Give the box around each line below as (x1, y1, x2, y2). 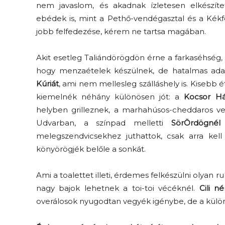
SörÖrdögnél (171, 118, 220, 128)
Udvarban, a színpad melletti (36, 118, 171, 128)
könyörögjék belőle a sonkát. (36, 144, 146, 154)
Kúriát (36, 79, 59, 88)
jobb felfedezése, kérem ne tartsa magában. (36, 27, 206, 36)
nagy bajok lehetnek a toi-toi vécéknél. (36, 183, 199, 193)
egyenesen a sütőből (94, 105, 179, 115)
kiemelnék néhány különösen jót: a (36, 92, 184, 101)
